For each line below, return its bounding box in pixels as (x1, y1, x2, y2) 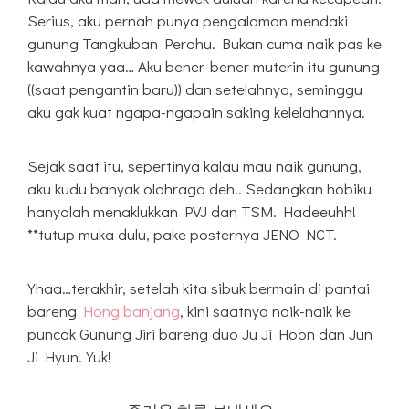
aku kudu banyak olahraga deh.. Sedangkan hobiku (27, 177, 372, 199)
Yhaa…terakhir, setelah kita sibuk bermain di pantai (27, 277, 370, 299)
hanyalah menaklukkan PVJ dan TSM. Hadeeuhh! (27, 200, 356, 222)
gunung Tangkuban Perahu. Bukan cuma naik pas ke (27, 32, 382, 54)
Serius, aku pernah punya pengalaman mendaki (27, 9, 348, 31)
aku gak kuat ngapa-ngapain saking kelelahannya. (27, 100, 365, 122)
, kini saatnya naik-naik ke (180, 299, 351, 321)
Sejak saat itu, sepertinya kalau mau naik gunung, (27, 154, 362, 176)
